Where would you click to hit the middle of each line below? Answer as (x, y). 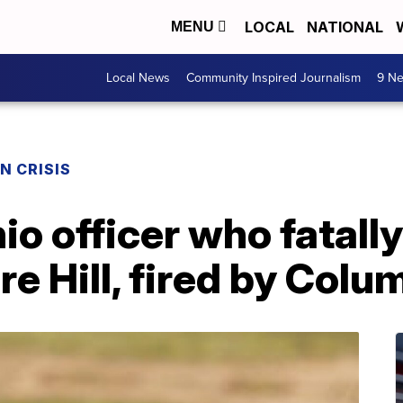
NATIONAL (345, 27)
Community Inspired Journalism (273, 78)
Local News (138, 78)
